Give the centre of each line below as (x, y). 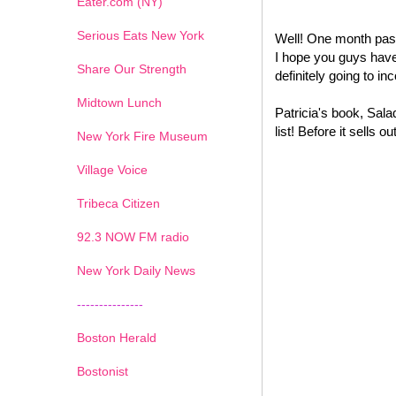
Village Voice (112, 169)
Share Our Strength (132, 69)
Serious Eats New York (141, 35)
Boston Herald (117, 337)
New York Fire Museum (142, 136)
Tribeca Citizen (118, 203)
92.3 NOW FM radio (133, 236)
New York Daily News (136, 270)
